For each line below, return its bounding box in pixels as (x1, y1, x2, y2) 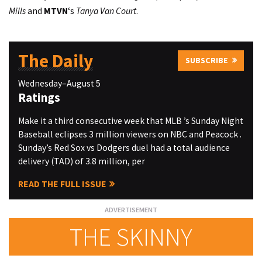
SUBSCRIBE (185, 55, 228, 66)
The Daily (18, 49, 93, 73)
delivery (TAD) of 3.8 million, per (18, 155, 145, 167)
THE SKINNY (70, 220, 192, 253)
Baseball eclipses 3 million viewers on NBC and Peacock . (18, 128, 242, 140)
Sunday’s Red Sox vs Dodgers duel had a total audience (18, 142, 230, 153)
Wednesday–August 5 (18, 78, 101, 89)
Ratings (18, 89, 60, 106)
